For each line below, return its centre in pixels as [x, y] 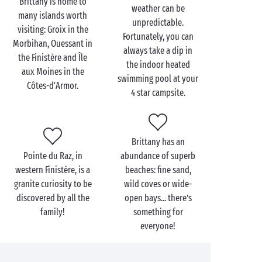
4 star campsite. [158, 93]
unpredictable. [158, 23]
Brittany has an [158, 142]
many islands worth [53, 15]
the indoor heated [158, 65]
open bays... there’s [158, 198]
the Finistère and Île [53, 58]
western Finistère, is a [53, 170]
